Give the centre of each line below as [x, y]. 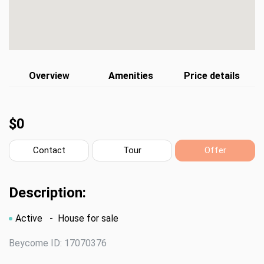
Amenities [131, 76]
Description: [47, 193]
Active [30, 218]
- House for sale [82, 218]
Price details [212, 76]
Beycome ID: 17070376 [58, 243]
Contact [49, 150]
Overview [49, 76]
